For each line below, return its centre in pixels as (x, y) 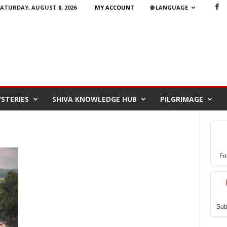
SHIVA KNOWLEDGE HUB (94, 99)
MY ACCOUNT (114, 7)
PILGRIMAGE (181, 99)
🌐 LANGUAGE (169, 7)
